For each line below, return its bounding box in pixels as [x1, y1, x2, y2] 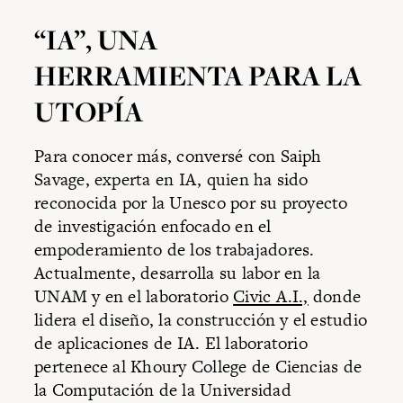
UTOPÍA [34, 92, 144, 130]
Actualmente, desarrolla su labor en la [34, 261, 321, 286]
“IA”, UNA [34, 20, 158, 58]
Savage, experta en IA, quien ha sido [34, 167, 309, 193]
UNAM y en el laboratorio [34, 284, 234, 309]
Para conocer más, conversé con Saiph [34, 144, 322, 169]
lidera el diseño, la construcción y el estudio [34, 308, 368, 333]
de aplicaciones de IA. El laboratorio [34, 331, 308, 356]
